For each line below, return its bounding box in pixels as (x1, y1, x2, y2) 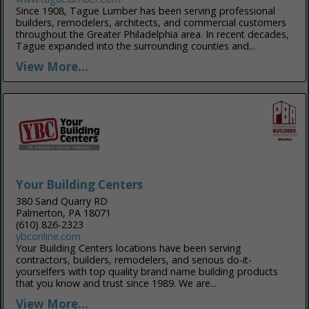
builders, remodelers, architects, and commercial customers (16, 16, 287, 30)
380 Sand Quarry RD (16, 195, 108, 208)
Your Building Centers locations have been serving (16, 241, 242, 255)
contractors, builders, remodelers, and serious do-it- (16, 253, 252, 267)
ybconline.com (16, 230, 81, 243)
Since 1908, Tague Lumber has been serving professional (16, 4, 276, 18)
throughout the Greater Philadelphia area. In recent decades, (16, 28, 290, 41)
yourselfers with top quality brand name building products (16, 265, 279, 279)
